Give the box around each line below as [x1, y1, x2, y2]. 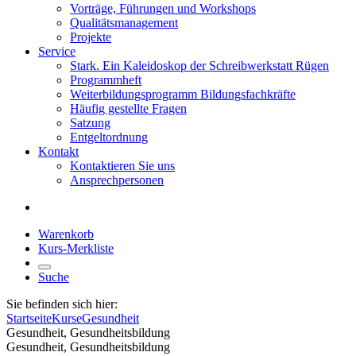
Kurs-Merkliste [38, 242, 114, 255]
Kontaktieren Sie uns [70, 159, 175, 172]
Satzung [70, 116, 110, 130]
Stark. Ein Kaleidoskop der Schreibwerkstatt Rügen [70, 59, 329, 72]
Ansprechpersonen [70, 173, 164, 187]
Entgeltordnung [70, 130, 148, 144]
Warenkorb [38, 227, 94, 241]
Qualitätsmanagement [70, 16, 178, 29]
